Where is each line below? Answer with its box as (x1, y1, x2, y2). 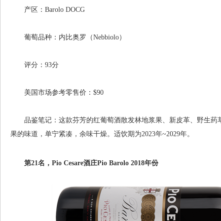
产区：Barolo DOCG (10, 6, 85, 13)
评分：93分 (10, 61, 59, 69)
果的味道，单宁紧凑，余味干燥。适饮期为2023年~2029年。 (10, 130, 194, 138)
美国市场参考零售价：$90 (10, 89, 104, 96)
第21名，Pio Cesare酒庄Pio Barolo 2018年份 (10, 159, 158, 167)
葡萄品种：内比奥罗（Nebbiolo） (10, 34, 126, 41)
